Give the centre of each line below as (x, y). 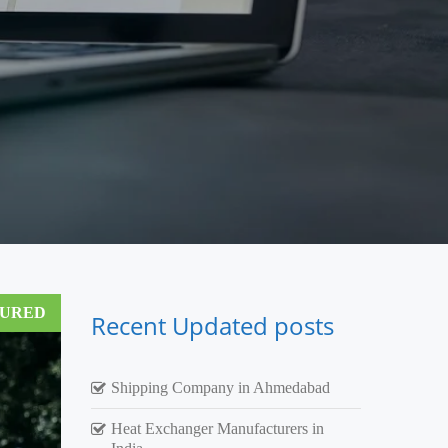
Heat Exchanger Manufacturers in (217, 428)
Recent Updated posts (212, 325)
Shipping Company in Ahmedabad (220, 387)
